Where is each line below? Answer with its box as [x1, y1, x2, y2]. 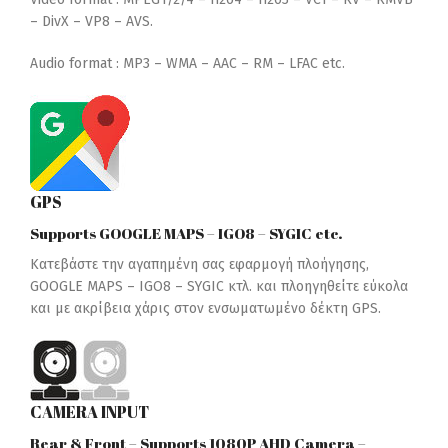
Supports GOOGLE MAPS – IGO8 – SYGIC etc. [30, 223, 343, 244]
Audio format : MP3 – [30, 55, 166, 73]
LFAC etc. [289, 55, 345, 73]
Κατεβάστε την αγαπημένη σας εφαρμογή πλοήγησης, [30, 256, 369, 274]
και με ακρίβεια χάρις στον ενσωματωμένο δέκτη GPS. [30, 300, 381, 318]
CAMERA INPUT [30, 401, 149, 424]
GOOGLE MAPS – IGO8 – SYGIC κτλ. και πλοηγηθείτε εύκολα [30, 278, 408, 296]
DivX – [42, 13, 85, 31]
